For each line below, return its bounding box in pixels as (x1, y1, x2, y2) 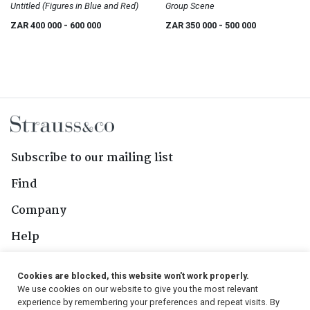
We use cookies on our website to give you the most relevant (17, 284, 258, 294)
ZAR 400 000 (10, 19, 64, 30)
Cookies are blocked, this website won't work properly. (17, 271, 249, 281)
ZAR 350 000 (165, 19, 219, 30)
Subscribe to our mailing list (11, 148, 173, 167)
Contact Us (11, 253, 75, 273)
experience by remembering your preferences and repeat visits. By (17, 297, 280, 307)
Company (11, 201, 66, 220)
